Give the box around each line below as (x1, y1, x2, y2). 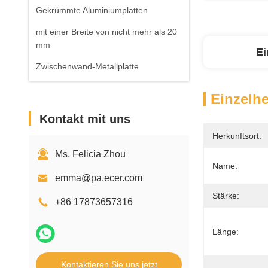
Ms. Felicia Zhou (55, 149, 126, 159)
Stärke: (212, 191, 239, 200)
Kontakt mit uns (39, 112, 130, 126)
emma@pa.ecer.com (55, 173, 142, 183)
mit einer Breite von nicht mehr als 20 (36, 27, 177, 36)
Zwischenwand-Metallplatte (36, 62, 139, 71)
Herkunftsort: (212, 131, 261, 141)
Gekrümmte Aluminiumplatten (36, 5, 148, 15)
